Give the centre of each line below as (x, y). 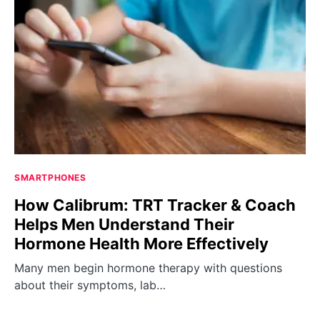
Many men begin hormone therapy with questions (148, 268)
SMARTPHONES (50, 178)
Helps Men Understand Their (124, 225)
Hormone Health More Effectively (141, 244)
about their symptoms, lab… (90, 285)
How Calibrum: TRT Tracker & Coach (155, 205)
